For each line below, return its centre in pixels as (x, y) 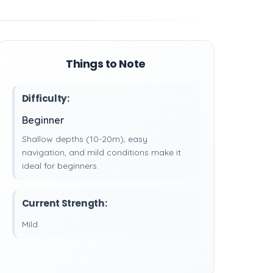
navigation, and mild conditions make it (101, 152)
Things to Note (105, 64)
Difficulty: (45, 98)
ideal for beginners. (60, 166)
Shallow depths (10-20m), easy (84, 139)
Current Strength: (64, 203)
